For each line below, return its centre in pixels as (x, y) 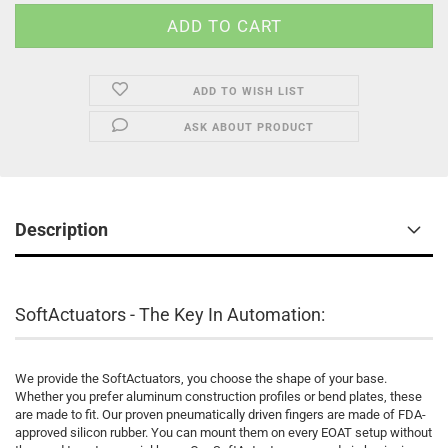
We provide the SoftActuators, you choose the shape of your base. (201, 378)
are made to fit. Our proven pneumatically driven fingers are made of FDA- (220, 414)
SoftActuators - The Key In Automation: (172, 314)
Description (61, 229)
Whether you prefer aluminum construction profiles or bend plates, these (218, 396)
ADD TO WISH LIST (248, 91)
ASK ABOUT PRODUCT (248, 127)
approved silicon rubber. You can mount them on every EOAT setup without (223, 432)
